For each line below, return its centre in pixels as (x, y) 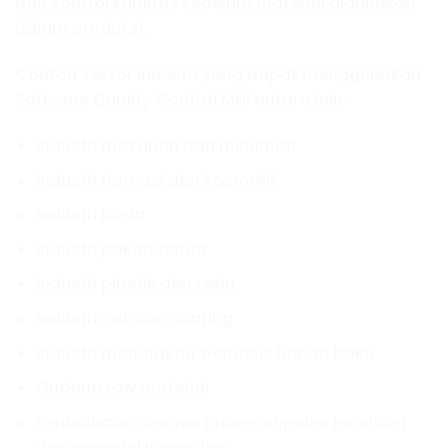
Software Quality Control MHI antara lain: (181, 100)
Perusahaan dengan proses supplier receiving (221, 422)
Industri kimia (90, 215)
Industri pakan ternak (122, 249)
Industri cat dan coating (134, 318)
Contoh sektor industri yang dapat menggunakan (218, 75)
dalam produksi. (81, 29)
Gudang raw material (122, 388)
